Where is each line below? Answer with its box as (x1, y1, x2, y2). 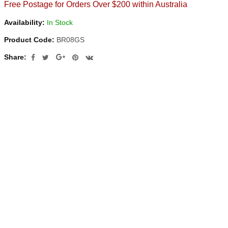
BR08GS (54, 36, 84, 44)
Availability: (4, 18, 45, 26)
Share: (4, 53, 26, 61)
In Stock (45, 18, 73, 26)
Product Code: (4, 36, 54, 44)
